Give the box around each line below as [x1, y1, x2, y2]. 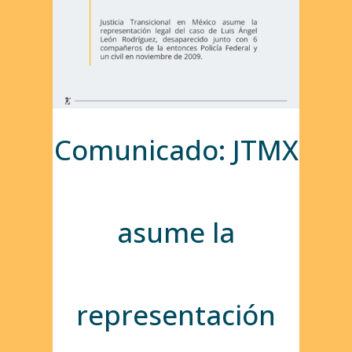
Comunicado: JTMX [53, 131, 299, 169]
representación [76, 296, 276, 334]
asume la [117, 214, 235, 251]
